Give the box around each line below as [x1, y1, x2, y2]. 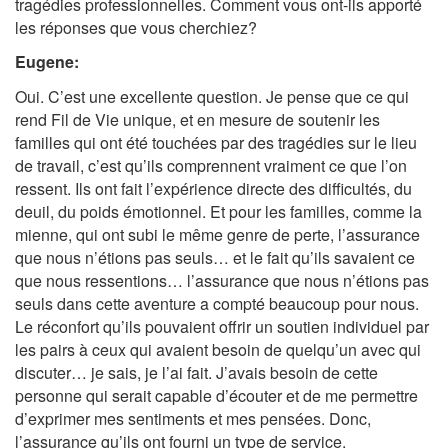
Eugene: [15, 50, 79, 73]
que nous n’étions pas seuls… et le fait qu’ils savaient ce [15, 245, 415, 269]
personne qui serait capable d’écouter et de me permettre [15, 383, 418, 407]
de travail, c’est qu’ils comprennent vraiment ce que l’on [15, 153, 407, 177]
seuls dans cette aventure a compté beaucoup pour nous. [15, 291, 419, 315]
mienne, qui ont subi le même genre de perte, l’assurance [15, 222, 420, 246]
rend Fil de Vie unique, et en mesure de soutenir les [15, 107, 380, 131]
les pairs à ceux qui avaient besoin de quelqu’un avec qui [15, 337, 421, 361]
